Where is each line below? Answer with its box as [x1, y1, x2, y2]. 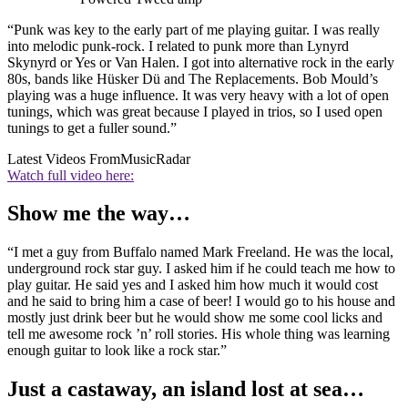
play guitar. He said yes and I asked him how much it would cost [7, 277, 378, 293]
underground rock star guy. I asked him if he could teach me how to [7, 260, 395, 277]
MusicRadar [120, 150, 190, 167]
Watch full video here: [7, 167, 134, 183]
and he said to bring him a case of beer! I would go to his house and [7, 293, 395, 310]
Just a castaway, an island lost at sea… [7, 377, 364, 402]
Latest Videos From [7, 150, 120, 167]
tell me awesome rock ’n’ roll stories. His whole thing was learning [7, 326, 390, 342]
